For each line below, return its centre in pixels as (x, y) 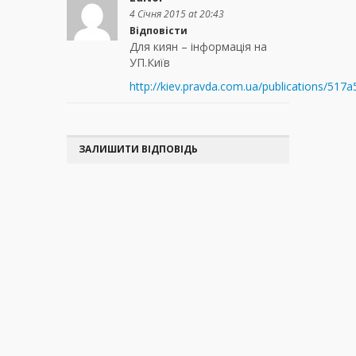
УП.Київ (150, 63)
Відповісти (159, 31)
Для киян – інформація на (198, 47)
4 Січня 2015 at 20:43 (177, 14)
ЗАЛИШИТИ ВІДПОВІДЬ (138, 149)
